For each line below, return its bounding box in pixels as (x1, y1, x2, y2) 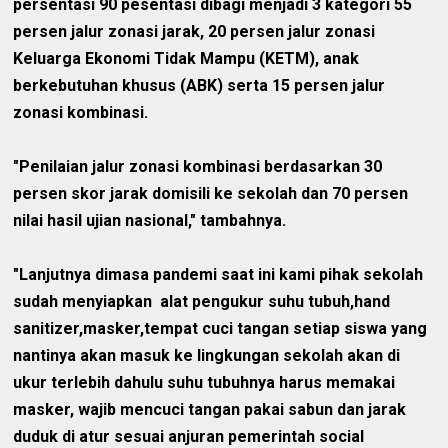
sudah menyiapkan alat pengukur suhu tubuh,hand (13, 292, 391, 312)
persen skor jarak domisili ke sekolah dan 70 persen (13, 184, 409, 204)
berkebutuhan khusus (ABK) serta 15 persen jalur (13, 76, 386, 96)
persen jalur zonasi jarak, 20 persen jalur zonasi (13, 22, 376, 42)
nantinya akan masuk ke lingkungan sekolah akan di (13, 346, 401, 366)
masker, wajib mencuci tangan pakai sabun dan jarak (13, 400, 407, 420)
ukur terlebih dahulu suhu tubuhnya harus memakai (13, 373, 396, 393)
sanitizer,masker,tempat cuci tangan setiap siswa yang (13, 319, 428, 339)
